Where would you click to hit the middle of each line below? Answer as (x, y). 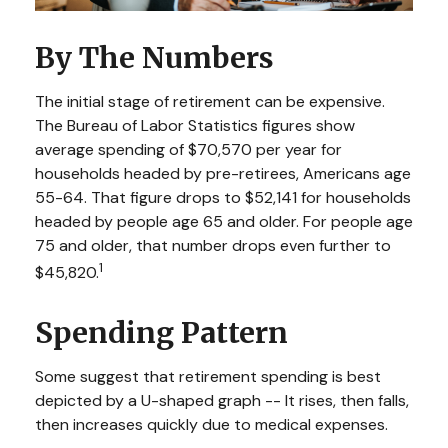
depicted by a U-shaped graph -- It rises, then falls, (222, 400)
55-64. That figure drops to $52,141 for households (223, 198)
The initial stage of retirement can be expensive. (210, 102)
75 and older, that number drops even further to (213, 246)
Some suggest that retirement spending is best (208, 376)
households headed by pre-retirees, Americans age (223, 174)
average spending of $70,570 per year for (188, 150)
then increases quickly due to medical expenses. (211, 424)
